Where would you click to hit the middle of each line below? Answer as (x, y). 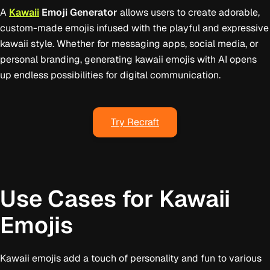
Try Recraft (135, 122)
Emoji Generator (78, 12)
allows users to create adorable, (189, 12)
